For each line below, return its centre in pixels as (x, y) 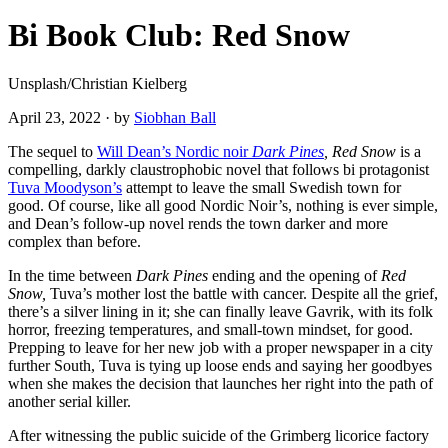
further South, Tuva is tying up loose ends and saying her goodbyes (220, 366)
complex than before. (74, 242)
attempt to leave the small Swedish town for (261, 188)
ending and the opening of (296, 276)
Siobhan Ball (175, 118)
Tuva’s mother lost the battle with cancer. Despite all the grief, (242, 294)
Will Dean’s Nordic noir (174, 152)
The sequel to (52, 152)
